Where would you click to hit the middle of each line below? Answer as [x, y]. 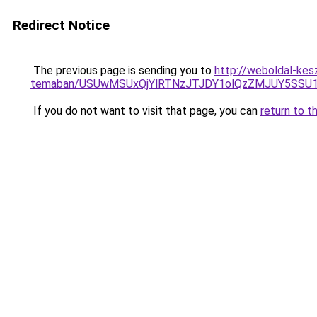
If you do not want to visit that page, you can [145, 111]
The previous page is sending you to [122, 70]
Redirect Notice [61, 25]
